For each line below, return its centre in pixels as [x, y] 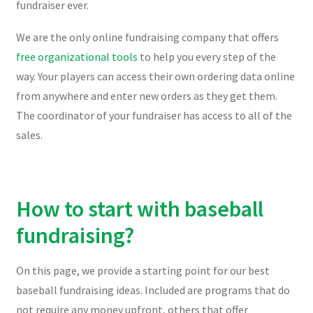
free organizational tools [77, 56]
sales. [29, 134]
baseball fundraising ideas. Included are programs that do [153, 290]
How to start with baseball [139, 209]
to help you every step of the [206, 56]
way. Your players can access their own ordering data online [155, 76]
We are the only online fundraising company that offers [147, 37]
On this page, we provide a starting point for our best [143, 271]
